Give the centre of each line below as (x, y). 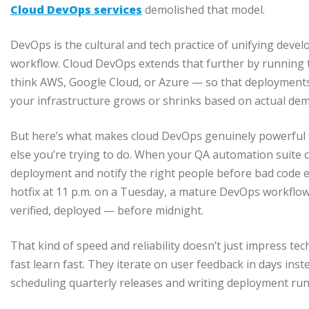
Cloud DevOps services (76, 10)
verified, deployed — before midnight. (107, 211)
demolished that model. (203, 10)
